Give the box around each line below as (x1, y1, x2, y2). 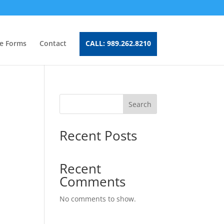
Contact (39, 38, 66, 48)
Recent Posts (59, 126, 137, 144)
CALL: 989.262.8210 (85, 38, 151, 48)
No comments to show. (59, 194, 136, 203)
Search (128, 99, 151, 109)
